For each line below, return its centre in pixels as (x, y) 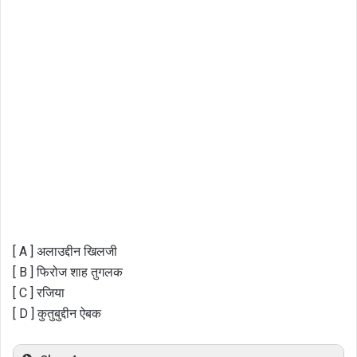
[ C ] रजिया (39, 292)
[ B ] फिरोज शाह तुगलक (68, 272)
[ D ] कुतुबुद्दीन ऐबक (57, 313)
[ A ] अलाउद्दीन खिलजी (65, 251)
